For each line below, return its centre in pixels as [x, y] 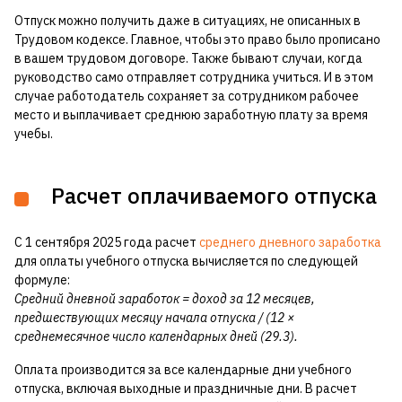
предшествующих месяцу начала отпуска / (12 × [154, 318]
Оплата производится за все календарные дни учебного [183, 370]
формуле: [42, 280]
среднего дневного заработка [290, 243]
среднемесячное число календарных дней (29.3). [156, 337]
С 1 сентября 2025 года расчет [107, 243]
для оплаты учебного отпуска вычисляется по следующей [186, 262]
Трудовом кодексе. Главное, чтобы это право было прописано [197, 40]
